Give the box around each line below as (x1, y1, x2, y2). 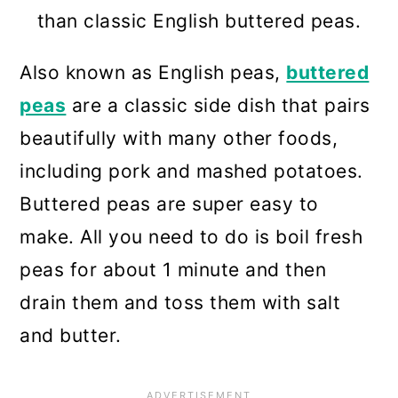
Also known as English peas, (20, 61, 287, 84)
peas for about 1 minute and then (20, 259, 327, 282)
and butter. (20, 324, 122, 347)
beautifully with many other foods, (20, 127, 338, 150)
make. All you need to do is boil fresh (20, 226, 363, 249)
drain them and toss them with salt (20, 291, 341, 314)
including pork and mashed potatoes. (20, 160, 363, 183)
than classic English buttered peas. (36, 10, 362, 33)
